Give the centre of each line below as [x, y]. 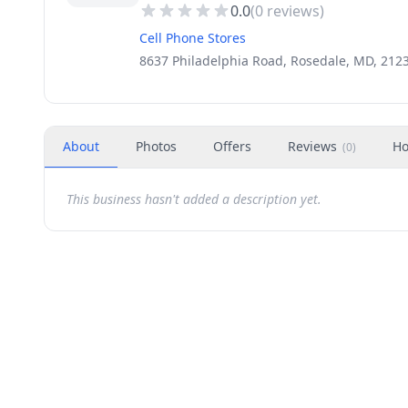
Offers [232, 146]
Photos [156, 146]
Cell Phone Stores [193, 38]
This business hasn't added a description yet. [194, 199]
